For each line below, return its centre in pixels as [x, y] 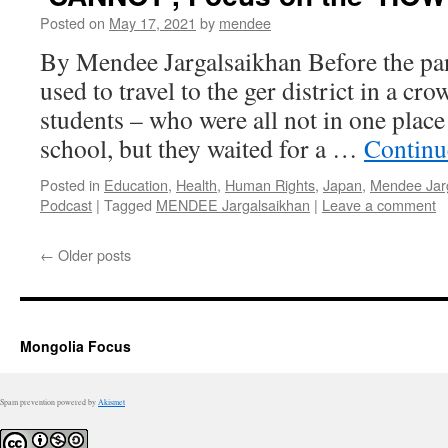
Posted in [70, 184]
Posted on [72, 22]
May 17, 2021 [152, 22]
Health [196, 184]
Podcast [66, 204]
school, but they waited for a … [202, 148]
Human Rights [270, 184]
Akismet [111, 402]
